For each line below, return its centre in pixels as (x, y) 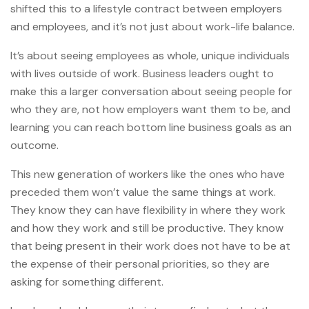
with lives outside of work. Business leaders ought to (142, 73)
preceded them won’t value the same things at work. (143, 192)
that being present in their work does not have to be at (150, 246)
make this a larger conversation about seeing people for (151, 91)
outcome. (34, 145)
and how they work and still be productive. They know (147, 228)
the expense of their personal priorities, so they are (140, 263)
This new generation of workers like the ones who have (148, 174)
